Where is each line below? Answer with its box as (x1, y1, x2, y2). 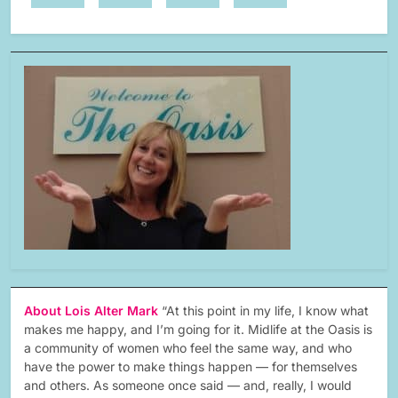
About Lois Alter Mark (24, 303, 162, 319)
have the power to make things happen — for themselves (24, 359, 357, 375)
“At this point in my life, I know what (162, 303, 369, 319)
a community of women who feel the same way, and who (24, 340, 352, 356)
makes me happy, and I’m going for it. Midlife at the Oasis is (24, 322, 372, 338)
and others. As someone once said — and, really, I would (24, 378, 352, 394)
